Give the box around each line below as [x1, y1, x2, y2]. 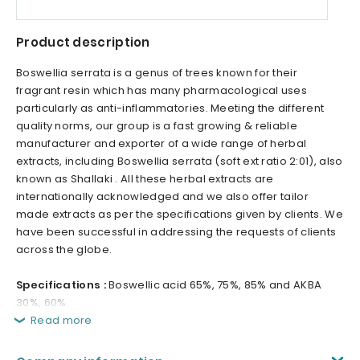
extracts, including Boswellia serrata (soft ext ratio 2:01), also [16, 153, 343, 170]
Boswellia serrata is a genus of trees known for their [16, 65, 297, 81]
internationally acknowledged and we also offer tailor [16, 189, 309, 205]
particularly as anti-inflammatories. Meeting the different [16, 100, 325, 117]
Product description [16, 34, 150, 51]
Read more [31, 313, 92, 329]
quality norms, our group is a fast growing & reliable [16, 118, 297, 134]
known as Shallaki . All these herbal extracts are [16, 171, 274, 187]
